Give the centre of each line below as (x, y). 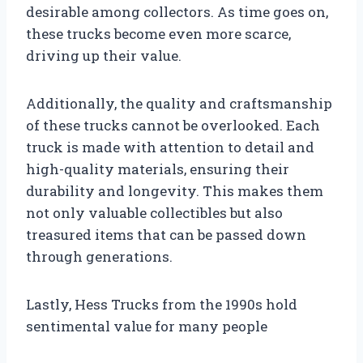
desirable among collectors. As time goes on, (177, 12)
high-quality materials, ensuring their (158, 169)
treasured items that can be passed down (166, 235)
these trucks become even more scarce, (158, 34)
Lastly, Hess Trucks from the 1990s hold (162, 305)
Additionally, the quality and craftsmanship (179, 104)
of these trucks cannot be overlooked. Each (173, 126)
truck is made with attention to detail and (170, 147)
